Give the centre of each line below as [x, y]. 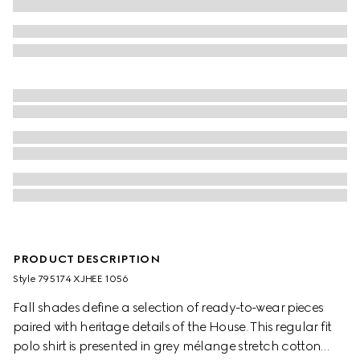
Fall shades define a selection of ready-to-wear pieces [168, 308]
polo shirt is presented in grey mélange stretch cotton [167, 346]
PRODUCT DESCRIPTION [86, 260]
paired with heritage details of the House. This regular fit [172, 327]
